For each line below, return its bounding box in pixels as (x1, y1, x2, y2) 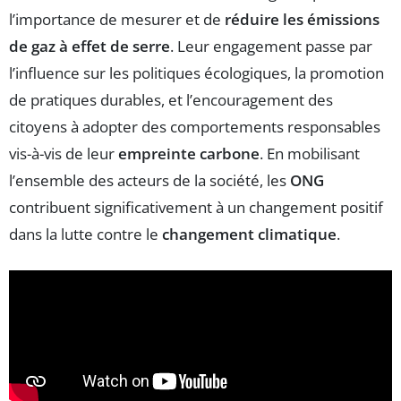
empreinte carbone (118, 142, 260, 164)
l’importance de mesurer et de (9, 8, 225, 30)
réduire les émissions (225, 8, 380, 30)
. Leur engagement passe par (170, 35, 372, 56)
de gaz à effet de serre (9, 35, 170, 56)
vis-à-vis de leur (9, 142, 118, 164)
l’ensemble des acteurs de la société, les (9, 169, 290, 191)
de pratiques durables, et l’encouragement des (9, 89, 333, 110)
